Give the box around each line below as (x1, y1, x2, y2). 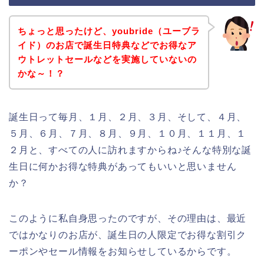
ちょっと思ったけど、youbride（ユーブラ (17, 25, 200, 36)
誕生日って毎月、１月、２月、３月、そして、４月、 (9, 111, 247, 122)
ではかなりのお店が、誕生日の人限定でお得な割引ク (9, 229, 247, 240)
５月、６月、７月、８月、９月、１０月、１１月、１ (9, 128, 247, 138)
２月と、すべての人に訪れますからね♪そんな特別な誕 (9, 144, 252, 155)
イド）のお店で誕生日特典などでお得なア (17, 39, 197, 50)
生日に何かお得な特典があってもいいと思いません (9, 161, 237, 171)
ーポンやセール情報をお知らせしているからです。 (9, 246, 237, 256)
